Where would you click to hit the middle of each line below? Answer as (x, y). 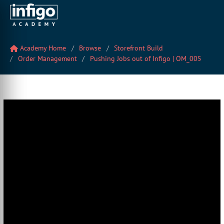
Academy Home (42, 48)
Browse (90, 48)
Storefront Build (138, 48)
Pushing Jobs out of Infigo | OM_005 (145, 58)
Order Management (47, 58)
